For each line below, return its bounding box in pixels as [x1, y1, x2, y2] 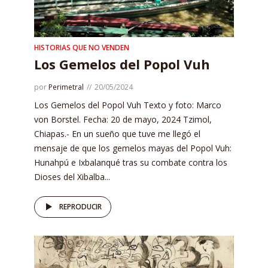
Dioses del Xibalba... [34, 171, 110, 183]
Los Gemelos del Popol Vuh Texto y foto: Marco [34, 99, 221, 111]
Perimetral [48, 82, 84, 93]
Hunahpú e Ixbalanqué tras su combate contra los [34, 157, 227, 169]
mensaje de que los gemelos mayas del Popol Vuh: [34, 142, 232, 154]
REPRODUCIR [59, 202, 102, 212]
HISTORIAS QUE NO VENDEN [34, 42, 129, 53]
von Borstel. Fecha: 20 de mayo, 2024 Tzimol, [34, 114, 212, 126]
